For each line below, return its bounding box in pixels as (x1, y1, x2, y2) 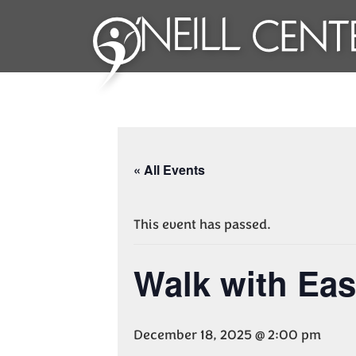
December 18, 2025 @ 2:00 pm (133, 326, 321, 344)
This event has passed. (133, 215, 271, 234)
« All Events (133, 161, 205, 179)
